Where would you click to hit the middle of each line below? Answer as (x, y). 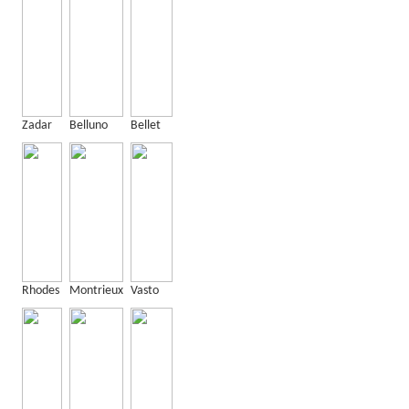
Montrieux (96, 291)
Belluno (89, 126)
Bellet (146, 126)
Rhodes (41, 291)
